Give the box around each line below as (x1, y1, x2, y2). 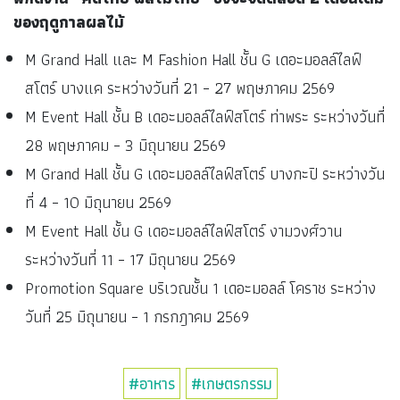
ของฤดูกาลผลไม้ (13, 9, 124, 36)
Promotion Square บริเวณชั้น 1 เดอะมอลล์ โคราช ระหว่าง (24, 274, 376, 301)
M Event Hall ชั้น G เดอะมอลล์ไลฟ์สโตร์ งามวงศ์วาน (24, 217, 342, 244)
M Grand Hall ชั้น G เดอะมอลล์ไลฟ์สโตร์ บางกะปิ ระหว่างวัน (24, 160, 385, 187)
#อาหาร (128, 370, 175, 396)
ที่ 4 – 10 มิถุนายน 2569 (24, 188, 171, 215)
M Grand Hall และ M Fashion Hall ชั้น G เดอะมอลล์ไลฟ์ (24, 46, 362, 72)
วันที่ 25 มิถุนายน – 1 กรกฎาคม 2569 (24, 303, 249, 329)
